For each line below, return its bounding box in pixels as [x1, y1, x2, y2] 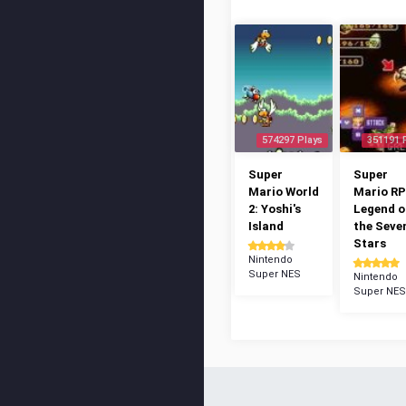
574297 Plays [262, 134, 323, 146]
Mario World [248, 185, 319, 198]
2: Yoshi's [248, 202, 301, 216]
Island [248, 219, 284, 233]
